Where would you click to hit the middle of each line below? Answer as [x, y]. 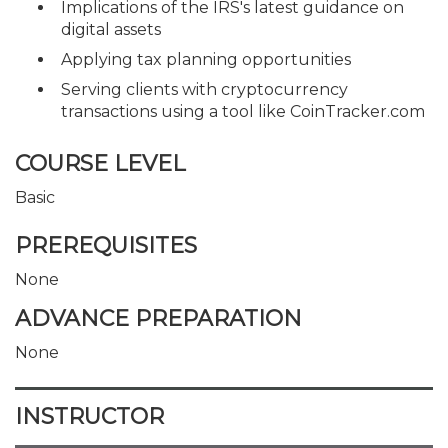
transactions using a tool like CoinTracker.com [243, 111]
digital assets [111, 29]
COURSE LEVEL [100, 163]
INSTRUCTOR [89, 416]
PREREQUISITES [106, 245]
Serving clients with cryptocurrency [204, 89]
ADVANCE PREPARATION [158, 318]
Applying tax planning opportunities [206, 59]
